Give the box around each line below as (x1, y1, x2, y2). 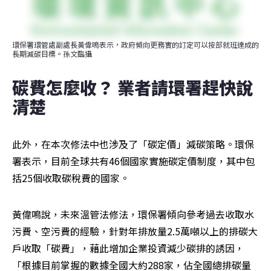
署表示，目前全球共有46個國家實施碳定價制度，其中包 (12, 154, 255, 169)
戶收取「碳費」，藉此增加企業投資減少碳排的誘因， (12, 241, 244, 256)
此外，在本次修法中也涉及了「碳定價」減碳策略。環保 (12, 137, 254, 152)
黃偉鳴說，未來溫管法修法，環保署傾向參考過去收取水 (12, 207, 254, 222)
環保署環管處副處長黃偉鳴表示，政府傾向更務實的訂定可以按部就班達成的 (12, 39, 259, 50)
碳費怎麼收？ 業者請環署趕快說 (12, 75, 253, 100)
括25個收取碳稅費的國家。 (12, 171, 129, 186)
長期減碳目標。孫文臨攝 (12, 48, 92, 59)
